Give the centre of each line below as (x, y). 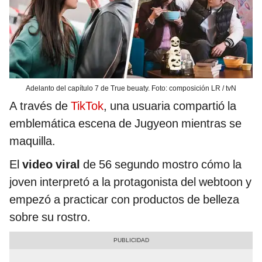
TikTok (87, 106)
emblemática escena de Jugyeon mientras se (125, 123)
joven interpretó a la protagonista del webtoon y (130, 182)
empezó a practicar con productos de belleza (124, 199)
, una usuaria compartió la (170, 106)
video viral (51, 164)
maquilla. (32, 141)
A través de (40, 106)
